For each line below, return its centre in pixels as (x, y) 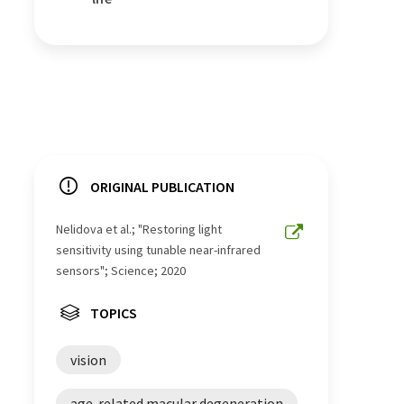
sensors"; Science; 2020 (121, 270)
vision (88, 359)
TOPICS (114, 312)
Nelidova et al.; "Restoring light (139, 229)
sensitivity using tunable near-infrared (158, 249)
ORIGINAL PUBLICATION (162, 186)
